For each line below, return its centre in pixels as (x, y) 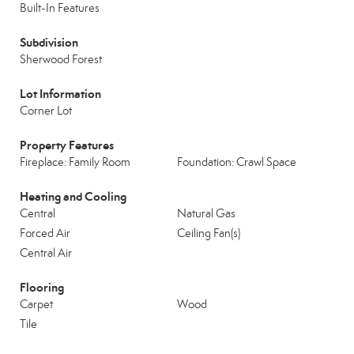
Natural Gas (206, 213)
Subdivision (49, 42)
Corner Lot (46, 111)
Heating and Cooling (73, 196)
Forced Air (45, 233)
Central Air (46, 253)
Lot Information (60, 94)
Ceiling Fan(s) (209, 233)
